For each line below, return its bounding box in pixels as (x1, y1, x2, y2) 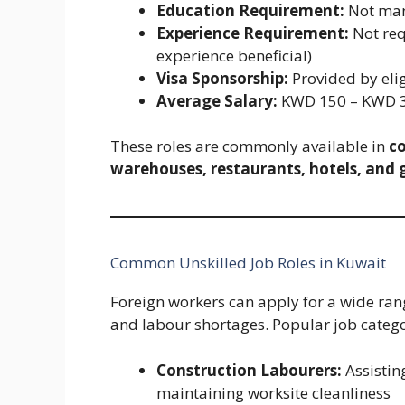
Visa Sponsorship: (156, 67, 288, 89)
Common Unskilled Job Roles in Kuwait (110, 252, 386, 274)
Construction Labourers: (156, 359, 342, 381)
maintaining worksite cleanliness (156, 381, 391, 403)
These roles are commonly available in (110, 136, 389, 157)
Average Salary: (156, 89, 278, 111)
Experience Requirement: (156, 22, 349, 43)
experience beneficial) (156, 44, 312, 66)
